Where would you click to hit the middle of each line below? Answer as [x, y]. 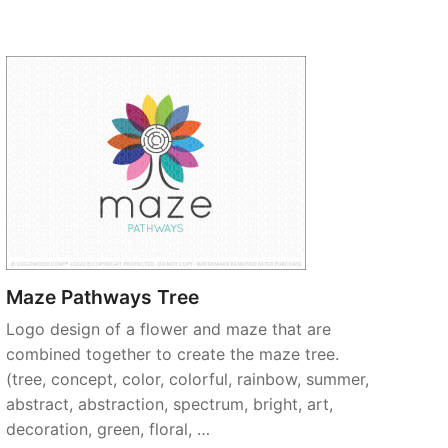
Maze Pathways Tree [102, 297]
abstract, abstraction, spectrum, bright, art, [169, 404]
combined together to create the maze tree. [172, 354]
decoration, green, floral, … [108, 429]
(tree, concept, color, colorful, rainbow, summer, [187, 379]
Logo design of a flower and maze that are [168, 329]
